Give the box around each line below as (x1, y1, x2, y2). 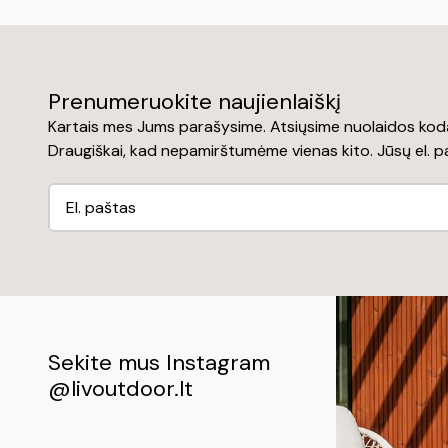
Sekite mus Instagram (48, 347, 270, 377)
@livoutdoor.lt (48, 373, 193, 403)
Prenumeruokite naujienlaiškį (48, 86, 341, 116)
